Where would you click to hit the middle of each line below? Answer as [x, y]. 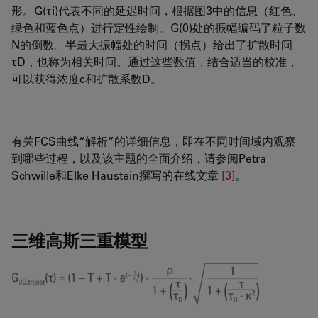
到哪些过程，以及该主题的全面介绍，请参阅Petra [139, 158]
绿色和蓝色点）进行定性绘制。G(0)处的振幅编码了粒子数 [159, 28]
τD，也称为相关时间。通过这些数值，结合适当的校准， [155, 62]
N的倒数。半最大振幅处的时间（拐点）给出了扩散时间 [152, 45]
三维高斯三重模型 [79, 241]
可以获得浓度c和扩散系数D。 [87, 79]
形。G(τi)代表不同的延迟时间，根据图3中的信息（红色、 [157, 11]
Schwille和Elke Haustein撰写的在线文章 [116, 175]
